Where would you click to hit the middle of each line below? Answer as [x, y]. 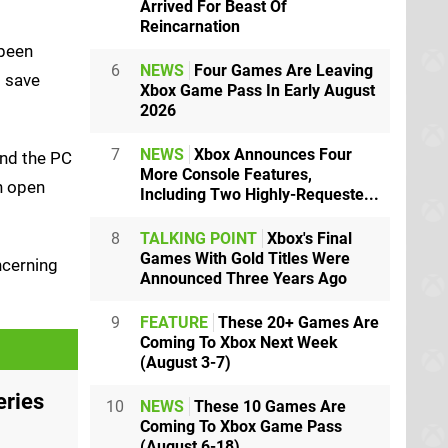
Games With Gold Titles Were [245, 258]
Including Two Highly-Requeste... [259, 194]
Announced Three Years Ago [243, 278]
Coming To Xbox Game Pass [241, 426]
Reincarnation [190, 26]
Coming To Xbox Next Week [239, 342]
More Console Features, [226, 174]
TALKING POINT [198, 238]
